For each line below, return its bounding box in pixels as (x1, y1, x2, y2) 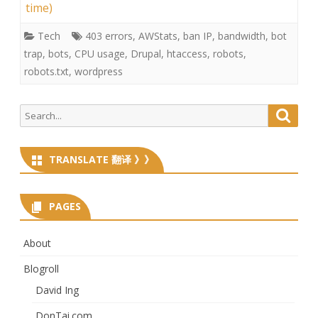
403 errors (85, 28, 133, 43)
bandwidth (218, 28, 265, 43)
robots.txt (24, 64, 69, 78)
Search (19, 105, 50, 119)
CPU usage (75, 46, 125, 60)
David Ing (35, 283, 79, 297)
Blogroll (23, 261, 59, 275)
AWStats (138, 28, 177, 43)
